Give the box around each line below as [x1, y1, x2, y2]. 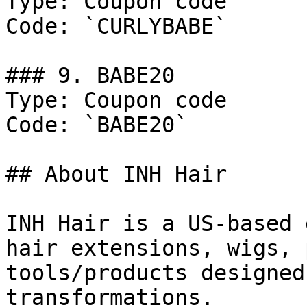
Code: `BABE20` [5, 112, 188, 137]
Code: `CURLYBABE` [5, 14, 227, 38]
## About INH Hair [5, 162, 227, 186]
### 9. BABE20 [5, 63, 175, 88]
